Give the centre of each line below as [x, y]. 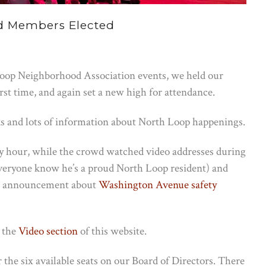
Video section [48, 231]
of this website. [112, 231]
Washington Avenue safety [158, 185]
